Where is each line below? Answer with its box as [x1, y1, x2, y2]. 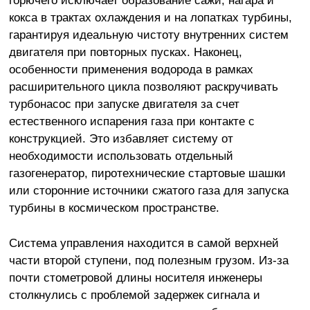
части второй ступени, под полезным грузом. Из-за [8, 253, 289, 267]
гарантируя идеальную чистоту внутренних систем [8, 27, 289, 42]
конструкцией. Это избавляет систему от [8, 131, 233, 145]
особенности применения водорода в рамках [8, 62, 253, 76]
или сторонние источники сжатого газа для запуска [8, 183, 289, 197]
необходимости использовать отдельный [8, 148, 233, 163]
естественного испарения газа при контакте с [8, 113, 255, 128]
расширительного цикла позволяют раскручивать [8, 79, 278, 93]
